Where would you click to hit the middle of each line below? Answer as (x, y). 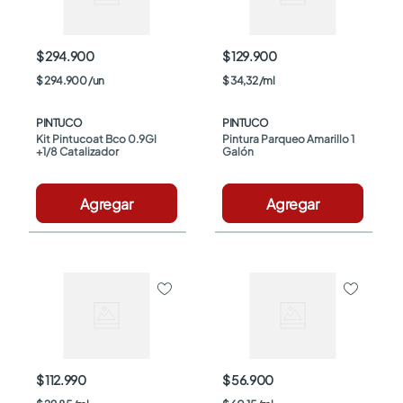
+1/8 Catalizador (77, 152)
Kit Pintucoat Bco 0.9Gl (96, 139)
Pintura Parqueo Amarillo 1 (288, 139)
